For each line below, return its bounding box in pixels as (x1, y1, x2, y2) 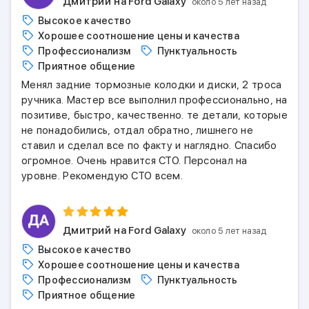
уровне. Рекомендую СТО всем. (21, 170, 183, 182)
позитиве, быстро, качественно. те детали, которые (21, 109, 288, 121)
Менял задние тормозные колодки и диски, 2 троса (21, 79, 282, 91)
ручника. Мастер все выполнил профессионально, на (21, 94, 288, 106)
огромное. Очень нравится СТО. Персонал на (21, 154, 248, 167)
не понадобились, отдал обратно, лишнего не (21, 124, 253, 137)
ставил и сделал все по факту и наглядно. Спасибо (21, 139, 277, 152)
